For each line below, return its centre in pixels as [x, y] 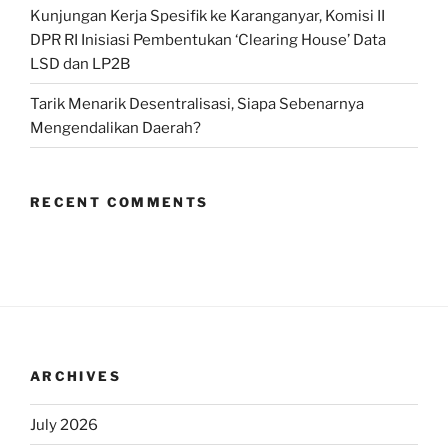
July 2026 [64, 424]
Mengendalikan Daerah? [115, 127]
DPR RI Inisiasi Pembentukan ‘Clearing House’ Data [208, 39]
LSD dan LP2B [80, 63]
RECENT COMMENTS [119, 202]
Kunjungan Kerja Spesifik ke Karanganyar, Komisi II [207, 15]
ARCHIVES [75, 375]
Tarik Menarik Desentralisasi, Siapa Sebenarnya [197, 103]
